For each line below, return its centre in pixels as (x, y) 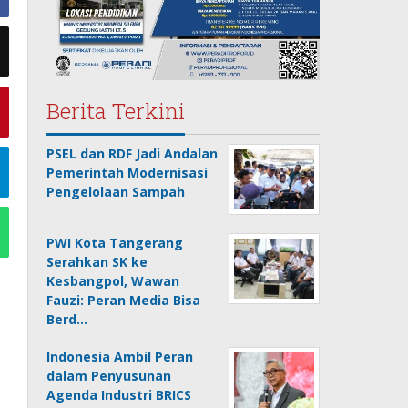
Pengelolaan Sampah (116, 191)
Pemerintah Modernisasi (127, 172)
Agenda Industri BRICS (119, 394)
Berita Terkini (116, 111)
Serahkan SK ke (97, 261)
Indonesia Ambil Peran (120, 356)
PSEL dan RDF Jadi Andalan (133, 153)
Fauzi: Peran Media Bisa (124, 300)
